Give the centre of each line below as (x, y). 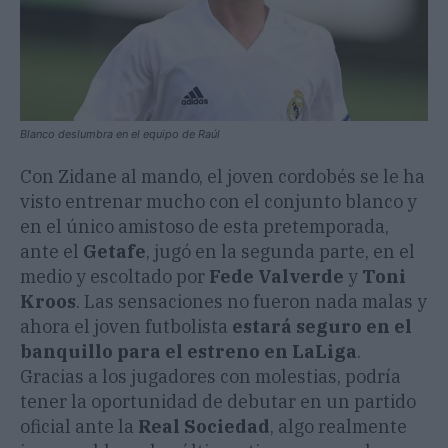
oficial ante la (79, 427)
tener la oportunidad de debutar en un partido (218, 402)
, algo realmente (338, 427)
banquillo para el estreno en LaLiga (188, 352)
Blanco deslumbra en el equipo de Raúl (120, 134)
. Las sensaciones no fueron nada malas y (251, 302)
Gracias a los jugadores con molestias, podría (210, 377)
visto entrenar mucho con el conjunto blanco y (218, 202)
